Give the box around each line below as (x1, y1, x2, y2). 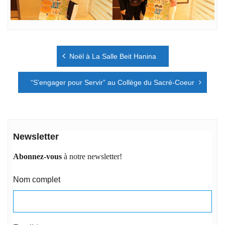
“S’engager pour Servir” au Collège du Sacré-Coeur (31, 78, 194, 86)
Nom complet (13, 175, 60, 184)
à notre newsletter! (62, 152, 122, 161)
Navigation (7, 42, 62, 54)
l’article (7, 73, 45, 85)
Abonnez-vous (13, 152, 62, 161)
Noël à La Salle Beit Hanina (69, 52, 156, 60)
